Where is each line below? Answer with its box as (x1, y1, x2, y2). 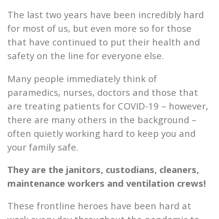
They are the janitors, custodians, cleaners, (7, 163, 199, 176)
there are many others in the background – (7, 113, 197, 126)
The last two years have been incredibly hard (7, 8, 204, 21)
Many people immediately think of (7, 72, 157, 85)
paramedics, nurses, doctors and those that (7, 86, 198, 98)
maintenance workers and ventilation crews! (7, 177, 206, 190)
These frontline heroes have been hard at (7, 199, 191, 212)
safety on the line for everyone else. (7, 49, 164, 62)
